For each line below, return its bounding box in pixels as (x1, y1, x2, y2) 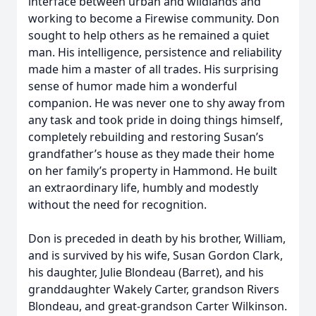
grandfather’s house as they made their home (28, 146, 274, 162)
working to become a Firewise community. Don (28, 11, 279, 26)
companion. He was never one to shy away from (28, 95, 285, 111)
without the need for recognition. (28, 197, 209, 212)
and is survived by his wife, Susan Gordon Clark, (28, 248, 283, 263)
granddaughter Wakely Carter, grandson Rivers (28, 281, 279, 297)
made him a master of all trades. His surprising (28, 61, 279, 77)
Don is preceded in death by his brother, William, (28, 231, 286, 246)
